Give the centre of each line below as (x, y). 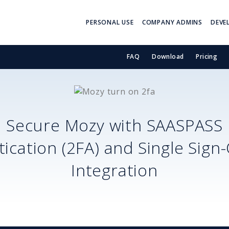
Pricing (207, 57)
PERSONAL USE (110, 22)
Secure (35, 125)
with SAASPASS (164, 125)
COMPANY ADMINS (172, 22)
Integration (114, 170)
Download (168, 57)
